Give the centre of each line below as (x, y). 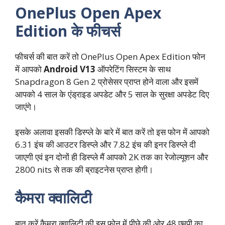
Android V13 (70, 69)
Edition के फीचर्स (68, 31)
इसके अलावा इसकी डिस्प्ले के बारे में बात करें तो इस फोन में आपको (112, 132)
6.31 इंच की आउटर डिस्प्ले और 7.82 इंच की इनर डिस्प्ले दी (105, 145)
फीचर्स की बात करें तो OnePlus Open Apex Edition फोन (110, 56)
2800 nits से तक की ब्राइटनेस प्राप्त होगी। (84, 170)
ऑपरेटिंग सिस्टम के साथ (134, 69)
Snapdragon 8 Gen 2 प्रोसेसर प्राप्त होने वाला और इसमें (107, 81)
